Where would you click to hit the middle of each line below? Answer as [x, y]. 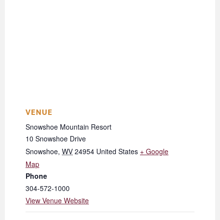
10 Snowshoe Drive [56, 139]
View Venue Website [57, 201]
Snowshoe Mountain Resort [69, 127]
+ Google [154, 151]
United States [117, 151]
